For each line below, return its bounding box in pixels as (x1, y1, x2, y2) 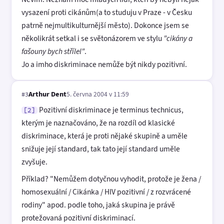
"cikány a (163, 32, 192, 43)
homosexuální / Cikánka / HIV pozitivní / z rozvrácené (21, 186, 191, 197)
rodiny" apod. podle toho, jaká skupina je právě (21, 199, 175, 210)
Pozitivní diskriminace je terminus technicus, (37, 104, 183, 115)
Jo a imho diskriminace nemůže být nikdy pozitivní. (21, 58, 187, 69)
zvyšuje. (21, 156, 47, 167)
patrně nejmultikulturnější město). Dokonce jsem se (21, 19, 189, 30)
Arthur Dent (28, 88, 66, 99)
